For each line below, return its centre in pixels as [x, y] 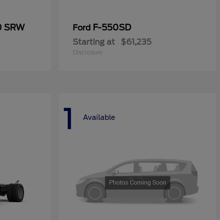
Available [99, 117]
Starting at [94, 42]
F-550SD [112, 27]
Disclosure [88, 52]
